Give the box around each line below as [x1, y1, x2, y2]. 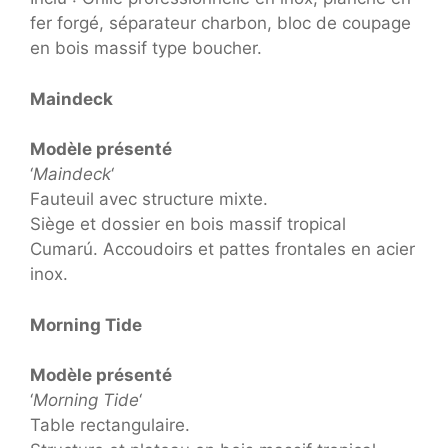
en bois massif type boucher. [30, 38, 262, 58]
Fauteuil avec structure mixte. [30, 189, 268, 209]
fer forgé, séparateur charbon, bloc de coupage [30, 13, 411, 33]
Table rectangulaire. [30, 415, 190, 435]
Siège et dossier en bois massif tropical [30, 214, 346, 234]
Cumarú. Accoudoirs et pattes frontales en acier [30, 239, 415, 259]
